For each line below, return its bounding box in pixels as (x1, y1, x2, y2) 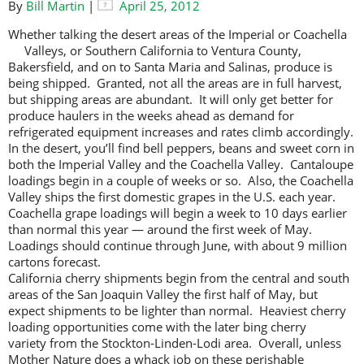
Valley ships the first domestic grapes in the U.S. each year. (8, 188, 339, 206)
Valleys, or (24, 42, 85, 59)
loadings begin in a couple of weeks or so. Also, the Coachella (8, 172, 353, 189)
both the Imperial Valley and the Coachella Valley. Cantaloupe (8, 156, 353, 173)
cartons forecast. (8, 253, 101, 271)
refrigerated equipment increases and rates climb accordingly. (8, 123, 353, 141)
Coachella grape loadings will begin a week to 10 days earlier (8, 205, 347, 222)
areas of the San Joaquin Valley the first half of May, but (8, 286, 318, 303)
